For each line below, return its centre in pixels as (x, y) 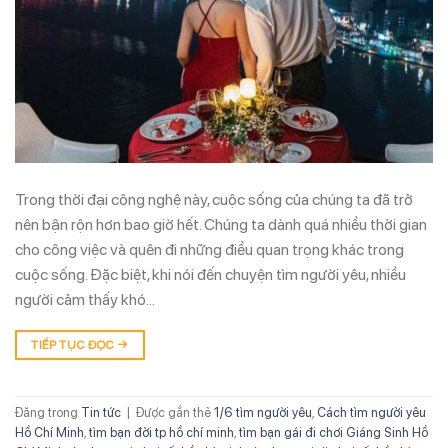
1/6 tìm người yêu (263, 413)
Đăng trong (48, 413)
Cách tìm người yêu (371, 413)
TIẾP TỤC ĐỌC (74, 344)
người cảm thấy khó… (85, 299)
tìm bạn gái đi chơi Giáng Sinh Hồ (333, 433)
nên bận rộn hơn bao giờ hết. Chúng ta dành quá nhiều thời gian (221, 224)
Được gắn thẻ (175, 413)
